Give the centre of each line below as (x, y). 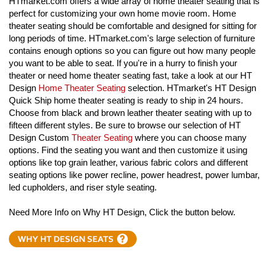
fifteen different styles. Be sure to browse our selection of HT (125, 125)
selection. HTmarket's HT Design (191, 88)
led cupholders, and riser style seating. (83, 187)
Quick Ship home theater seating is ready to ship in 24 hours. (126, 100)
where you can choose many (190, 137)
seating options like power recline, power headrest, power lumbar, (134, 174)
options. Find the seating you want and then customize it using (128, 150)
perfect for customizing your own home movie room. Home (122, 13)
